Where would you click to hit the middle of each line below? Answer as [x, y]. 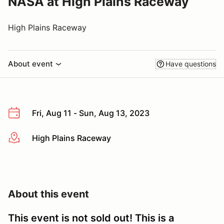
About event [30, 64]
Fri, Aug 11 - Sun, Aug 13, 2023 [91, 113]
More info [26, 138]
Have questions [191, 64]
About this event [48, 194]
